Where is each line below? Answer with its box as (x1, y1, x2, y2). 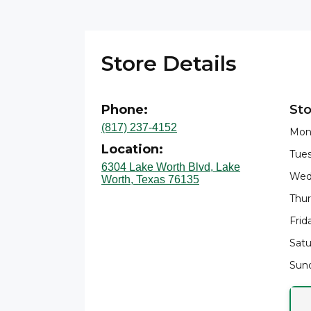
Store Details (101, 51, 237, 76)
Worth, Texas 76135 (101, 174, 199, 185)
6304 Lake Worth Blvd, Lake (101, 161, 240, 173)
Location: (101, 142, 163, 157)
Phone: (101, 102, 148, 117)
